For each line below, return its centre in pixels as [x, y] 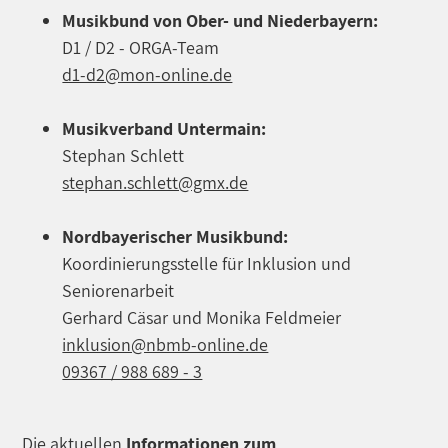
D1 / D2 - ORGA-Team [141, 47]
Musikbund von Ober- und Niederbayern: [220, 20]
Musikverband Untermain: [164, 128]
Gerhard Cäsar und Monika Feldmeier [202, 317]
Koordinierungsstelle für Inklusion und [207, 263]
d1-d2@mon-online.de [147, 74]
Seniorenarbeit [118, 290]
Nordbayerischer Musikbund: [175, 236]
